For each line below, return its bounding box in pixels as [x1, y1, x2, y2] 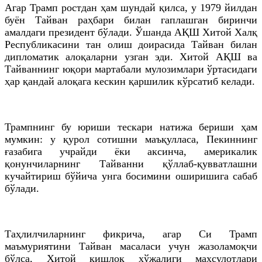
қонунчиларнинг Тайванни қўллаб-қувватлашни [5, 157, 257, 170]
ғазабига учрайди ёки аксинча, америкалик [5, 145, 257, 157]
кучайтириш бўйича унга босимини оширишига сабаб [5, 170, 257, 182]
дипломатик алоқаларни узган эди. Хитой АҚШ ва [5, 50, 257, 63]
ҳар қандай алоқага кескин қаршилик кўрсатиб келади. [5, 75, 255, 87]
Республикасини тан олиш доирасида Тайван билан [5, 38, 257, 50]
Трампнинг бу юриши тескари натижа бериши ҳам [5, 120, 257, 133]
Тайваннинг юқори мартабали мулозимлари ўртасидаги [5, 63, 257, 75]
